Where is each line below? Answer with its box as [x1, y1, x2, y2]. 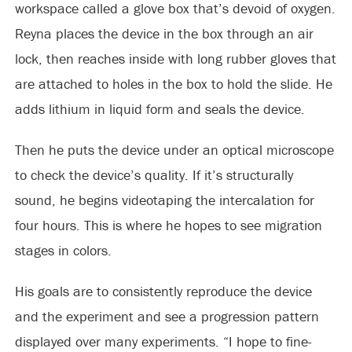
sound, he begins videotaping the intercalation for [14, 191, 314, 209]
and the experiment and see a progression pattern [14, 307, 319, 325]
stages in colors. [14, 241, 112, 259]
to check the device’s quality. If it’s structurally [14, 166, 293, 184]
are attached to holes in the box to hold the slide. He [14, 75, 332, 93]
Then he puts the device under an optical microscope [14, 141, 334, 159]
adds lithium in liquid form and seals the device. [14, 100, 305, 118]
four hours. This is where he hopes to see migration [14, 216, 322, 234]
